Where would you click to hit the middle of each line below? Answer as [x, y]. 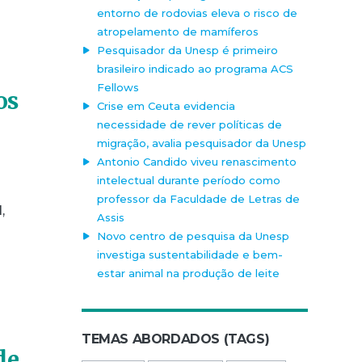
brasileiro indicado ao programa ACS [196, 68]
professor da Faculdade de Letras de [199, 198]
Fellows [118, 87]
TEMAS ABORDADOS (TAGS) [176, 339]
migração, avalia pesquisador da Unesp [202, 143]
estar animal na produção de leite [189, 273]
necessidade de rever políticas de [190, 124]
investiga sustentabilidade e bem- [190, 254]
